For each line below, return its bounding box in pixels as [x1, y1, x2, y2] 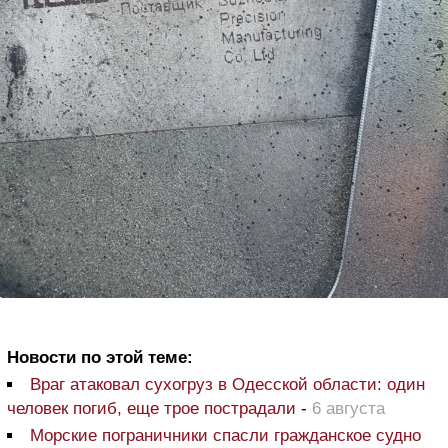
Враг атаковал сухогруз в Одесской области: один [30, 375, 425, 395]
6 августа [312, 399, 385, 419]
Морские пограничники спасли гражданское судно [30, 426, 421, 446]
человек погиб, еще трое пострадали [7, 399, 296, 419]
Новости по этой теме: [7, 348, 193, 368]
